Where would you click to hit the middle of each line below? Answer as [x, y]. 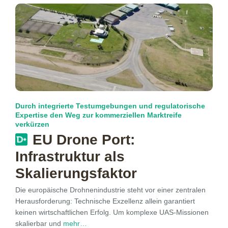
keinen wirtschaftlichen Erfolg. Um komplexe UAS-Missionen [112, 212]
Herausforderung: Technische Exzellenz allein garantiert [105, 201]
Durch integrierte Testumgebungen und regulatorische [110, 106]
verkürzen [32, 124]
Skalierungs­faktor [76, 174]
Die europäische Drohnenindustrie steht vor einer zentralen [110, 190]
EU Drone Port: [84, 140]
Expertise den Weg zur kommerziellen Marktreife [98, 115]
